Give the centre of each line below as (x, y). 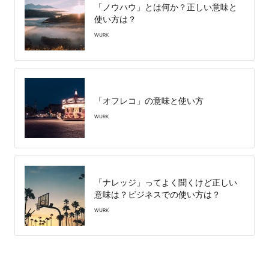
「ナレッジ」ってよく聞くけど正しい (166, 182)
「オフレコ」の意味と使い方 (149, 100)
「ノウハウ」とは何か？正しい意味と (166, 7)
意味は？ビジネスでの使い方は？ (157, 194)
